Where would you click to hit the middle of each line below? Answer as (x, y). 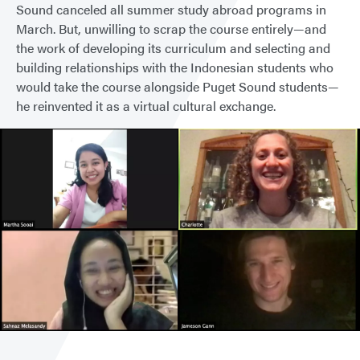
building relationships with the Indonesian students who (175, 67)
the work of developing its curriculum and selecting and (173, 48)
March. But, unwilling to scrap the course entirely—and (171, 29)
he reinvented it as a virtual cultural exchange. (146, 106)
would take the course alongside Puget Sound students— (178, 86)
